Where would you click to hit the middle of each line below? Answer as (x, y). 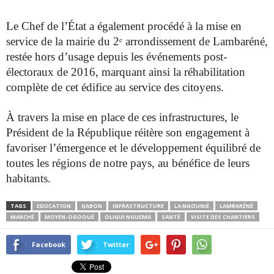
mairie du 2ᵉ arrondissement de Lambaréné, (167, 42)
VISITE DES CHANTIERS (223, 217)
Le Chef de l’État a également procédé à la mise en (124, 26)
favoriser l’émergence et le (68, 148)
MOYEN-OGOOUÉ (69, 217)
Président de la (42, 133)
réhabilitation (215, 72)
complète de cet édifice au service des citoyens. (115, 87)
